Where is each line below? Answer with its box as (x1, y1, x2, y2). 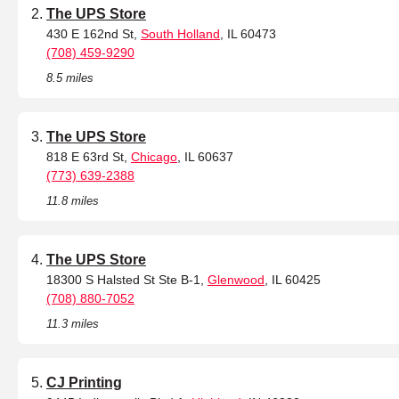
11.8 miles (46, 194, 99, 208)
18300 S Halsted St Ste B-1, (46, 273, 208, 288)
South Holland (141, 27, 220, 42)
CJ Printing (46, 375, 122, 391)
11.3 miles (46, 317, 99, 331)
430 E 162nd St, (46, 27, 141, 42)
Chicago (131, 150, 177, 165)
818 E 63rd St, (46, 150, 131, 165)
